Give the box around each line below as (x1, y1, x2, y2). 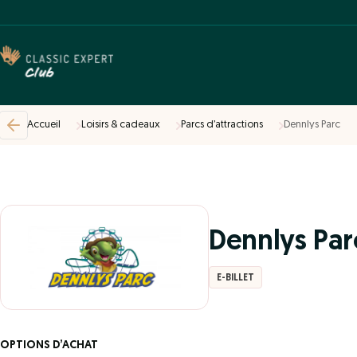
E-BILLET (217, 273, 254, 283)
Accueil (27, 120, 61, 130)
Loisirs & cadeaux (81, 120, 160, 130)
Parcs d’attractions (181, 120, 263, 130)
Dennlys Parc (284, 120, 340, 130)
